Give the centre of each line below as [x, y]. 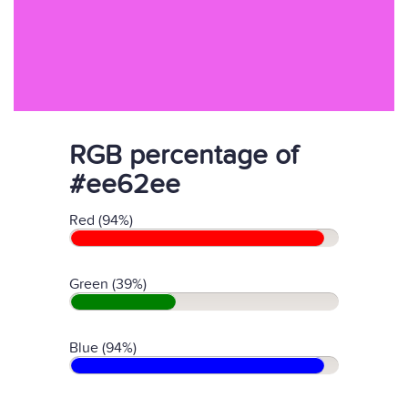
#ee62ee [125, 185]
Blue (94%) [103, 348]
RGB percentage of [184, 156]
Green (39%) [108, 284]
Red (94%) [101, 220]
